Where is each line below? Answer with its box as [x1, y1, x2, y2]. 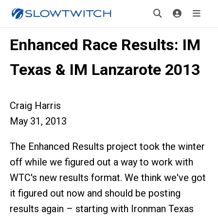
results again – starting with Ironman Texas [10, 203, 194, 215]
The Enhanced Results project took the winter [10, 141, 205, 152]
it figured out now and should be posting [10, 187, 181, 199]
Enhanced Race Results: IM [10, 36, 200, 54]
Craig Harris [10, 100, 61, 111]
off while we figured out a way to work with [10, 156, 193, 168]
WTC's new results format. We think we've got [10, 172, 206, 183]
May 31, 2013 [10, 115, 67, 127]
